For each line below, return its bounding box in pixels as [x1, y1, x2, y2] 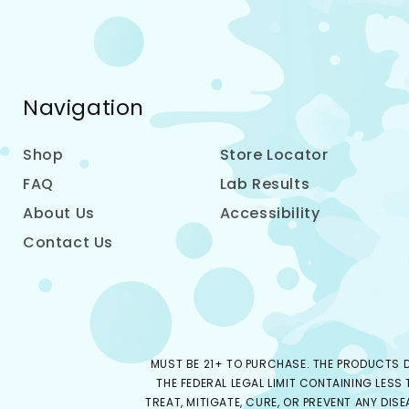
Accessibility [219, 203, 320, 224]
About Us [23, 203, 95, 224]
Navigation [23, 93, 144, 122]
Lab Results [219, 173, 310, 194]
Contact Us [23, 232, 113, 253]
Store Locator [219, 144, 329, 165]
